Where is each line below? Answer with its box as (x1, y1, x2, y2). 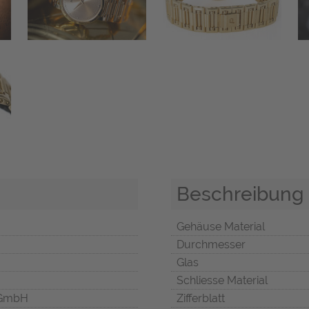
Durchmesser (177, 237, 246, 251)
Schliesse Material (177, 273, 268, 287)
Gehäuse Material (177, 219, 265, 233)
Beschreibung (177, 181, 303, 206)
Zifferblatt (177, 291, 225, 305)
